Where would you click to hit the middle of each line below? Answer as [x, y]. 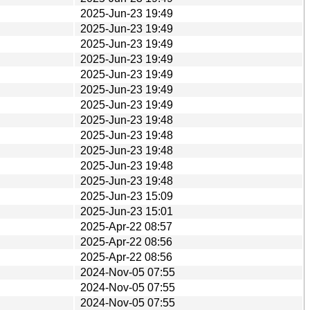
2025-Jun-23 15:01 [127, 211]
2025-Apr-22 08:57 [126, 226]
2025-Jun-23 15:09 [127, 196]
